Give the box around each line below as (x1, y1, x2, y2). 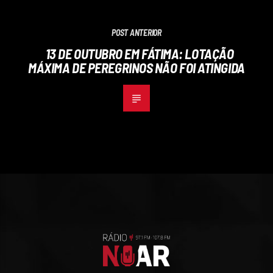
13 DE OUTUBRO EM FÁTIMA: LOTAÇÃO (45, 45, 234, 62)
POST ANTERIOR (112, 27, 161, 38)
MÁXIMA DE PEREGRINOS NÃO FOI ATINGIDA (28, 59, 245, 76)
